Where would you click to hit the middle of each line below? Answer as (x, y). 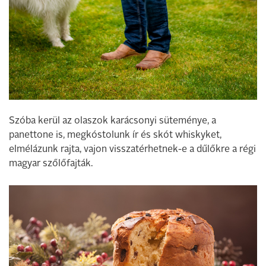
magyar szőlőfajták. (51, 164)
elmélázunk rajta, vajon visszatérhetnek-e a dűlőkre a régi (132, 150)
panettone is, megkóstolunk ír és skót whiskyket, (115, 136)
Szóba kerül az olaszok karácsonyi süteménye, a (113, 121)
